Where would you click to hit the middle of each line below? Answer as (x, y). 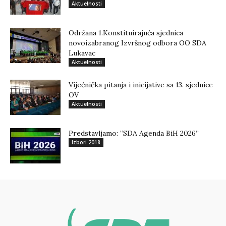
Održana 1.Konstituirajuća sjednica (126, 33)
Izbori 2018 (86, 143)
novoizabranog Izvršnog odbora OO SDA (137, 43)
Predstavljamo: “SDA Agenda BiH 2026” (134, 133)
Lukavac (82, 53)
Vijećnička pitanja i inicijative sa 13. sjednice (141, 85)
